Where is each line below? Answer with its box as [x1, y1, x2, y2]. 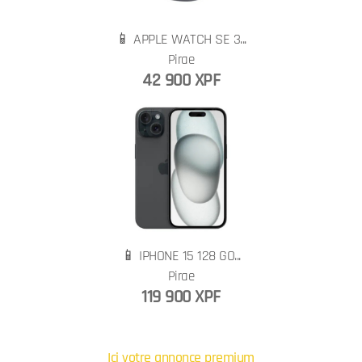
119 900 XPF [141, 285, 221, 309]
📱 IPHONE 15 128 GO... [121, 246, 241, 265]
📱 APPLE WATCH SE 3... [116, 30, 246, 48]
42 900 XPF [142, 69, 220, 92]
